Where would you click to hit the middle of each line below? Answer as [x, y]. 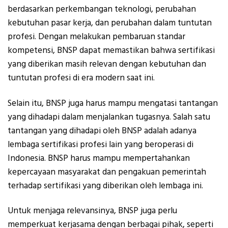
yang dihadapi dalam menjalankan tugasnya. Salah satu [109, 117]
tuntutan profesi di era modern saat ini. [81, 78]
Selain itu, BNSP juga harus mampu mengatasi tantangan [113, 103]
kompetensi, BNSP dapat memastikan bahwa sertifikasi [111, 51]
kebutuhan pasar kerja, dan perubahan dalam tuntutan [110, 23]
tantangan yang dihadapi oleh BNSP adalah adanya [102, 131]
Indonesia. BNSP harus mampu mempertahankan [99, 158]
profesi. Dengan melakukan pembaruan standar [96, 37]
